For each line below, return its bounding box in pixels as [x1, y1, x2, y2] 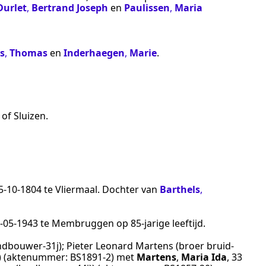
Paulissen [124, 1, 170, 15]
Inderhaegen [64, 46, 125, 60]
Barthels [160, 183, 200, 197]
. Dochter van [97, 183, 160, 197]
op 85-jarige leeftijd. [114, 217, 205, 230]
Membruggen [52, 217, 114, 230]
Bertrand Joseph [31, 1, 108, 15]
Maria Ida [181, 251, 227, 264]
